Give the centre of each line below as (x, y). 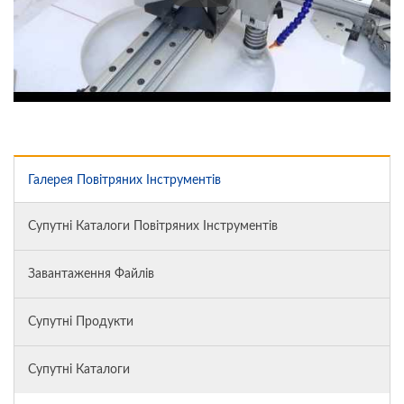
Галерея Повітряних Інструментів (124, 180)
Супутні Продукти (81, 321)
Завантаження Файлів (91, 274)
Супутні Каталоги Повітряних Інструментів (153, 226)
